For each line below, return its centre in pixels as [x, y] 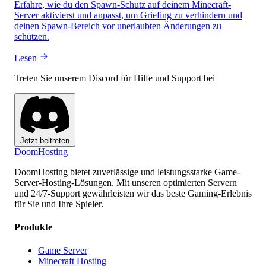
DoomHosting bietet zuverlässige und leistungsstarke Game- [127, 172]
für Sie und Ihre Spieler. [59, 204]
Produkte [33, 227]
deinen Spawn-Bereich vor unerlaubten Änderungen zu [118, 26]
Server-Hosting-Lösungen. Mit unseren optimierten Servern [126, 182]
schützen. [32, 37]
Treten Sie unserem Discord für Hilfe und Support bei [115, 78]
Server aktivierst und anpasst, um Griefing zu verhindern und [128, 15]
